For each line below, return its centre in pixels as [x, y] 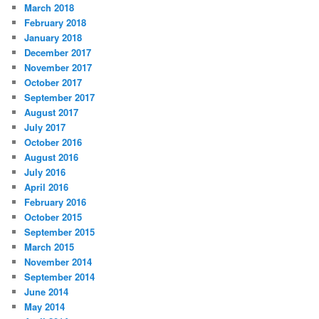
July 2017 [45, 127]
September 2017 [60, 98]
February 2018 [56, 23]
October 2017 [53, 83]
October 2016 [53, 142]
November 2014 [58, 262]
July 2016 [45, 172]
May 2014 [45, 307]
